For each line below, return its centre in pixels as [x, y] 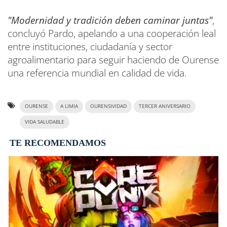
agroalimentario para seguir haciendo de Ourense [113, 60]
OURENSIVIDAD [108, 106]
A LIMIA [69, 106]
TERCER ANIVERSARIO [165, 106]
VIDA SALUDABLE [45, 122]
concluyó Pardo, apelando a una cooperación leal [112, 33]
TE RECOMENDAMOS [58, 143]
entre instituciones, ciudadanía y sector [90, 47]
